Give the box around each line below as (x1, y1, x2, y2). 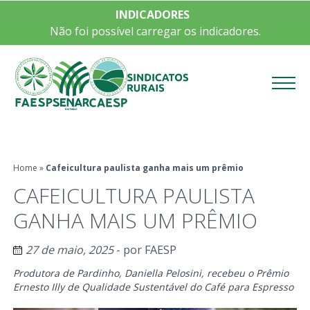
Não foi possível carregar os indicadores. (49, 24, 261, 39)
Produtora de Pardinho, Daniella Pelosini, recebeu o (12, 266, 256, 280)
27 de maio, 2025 (25, 241, 113, 257)
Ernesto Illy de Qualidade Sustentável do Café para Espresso (12, 280, 293, 293)
